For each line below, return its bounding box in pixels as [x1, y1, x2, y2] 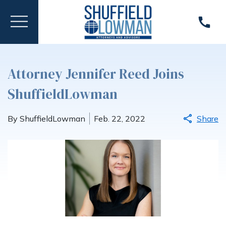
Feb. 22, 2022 [94, 114, 145, 124]
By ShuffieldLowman [8, 114, 85, 124]
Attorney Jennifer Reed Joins [8, 65, 184, 83]
